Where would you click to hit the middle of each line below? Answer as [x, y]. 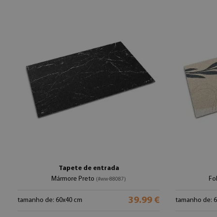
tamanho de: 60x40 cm [50, 200]
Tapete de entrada [89, 168]
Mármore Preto [74, 179]
